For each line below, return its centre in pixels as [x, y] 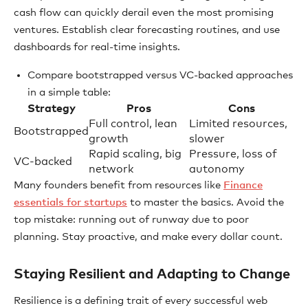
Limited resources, [238, 123]
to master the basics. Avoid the [206, 202]
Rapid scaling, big [135, 154]
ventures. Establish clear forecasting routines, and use [147, 30]
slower [207, 139]
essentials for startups [70, 202]
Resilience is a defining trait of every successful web [141, 300]
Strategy [51, 108]
